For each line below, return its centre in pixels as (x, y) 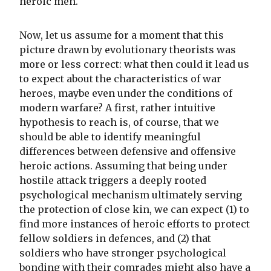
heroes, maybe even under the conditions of (126, 93)
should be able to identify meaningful (110, 137)
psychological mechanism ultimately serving (131, 195)
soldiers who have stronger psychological (123, 253)
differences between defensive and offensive (128, 152)
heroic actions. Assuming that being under (123, 166)
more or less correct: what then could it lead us (134, 64)
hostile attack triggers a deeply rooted (113, 181)
